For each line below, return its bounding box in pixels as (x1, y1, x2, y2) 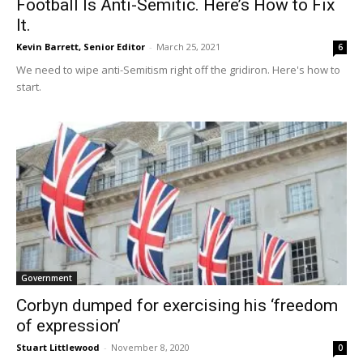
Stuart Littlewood (16, 340, 100, 353)
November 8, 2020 (111, 340, 190, 353)
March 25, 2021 (156, 41, 220, 53)
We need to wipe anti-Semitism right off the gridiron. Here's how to (16, 62, 340, 78)
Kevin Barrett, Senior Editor (16, 41, 145, 53)
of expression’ (16, 315, 121, 335)
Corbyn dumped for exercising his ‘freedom (16, 295, 338, 315)
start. (16, 79, 41, 95)
